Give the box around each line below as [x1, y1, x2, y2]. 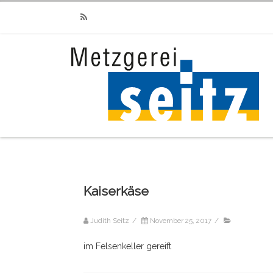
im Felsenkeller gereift [83, 241, 171, 251]
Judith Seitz [90, 216, 129, 225]
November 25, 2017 [150, 216, 211, 225]
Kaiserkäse [83, 183, 149, 199]
